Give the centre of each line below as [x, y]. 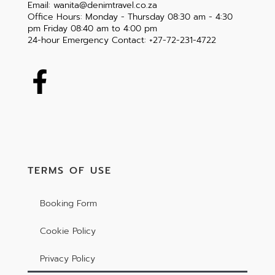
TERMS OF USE [69, 171]
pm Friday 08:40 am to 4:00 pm [92, 28]
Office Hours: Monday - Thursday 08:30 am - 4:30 [130, 17]
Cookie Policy [68, 231]
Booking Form [68, 204]
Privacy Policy [67, 259]
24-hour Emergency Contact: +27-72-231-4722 [122, 40]
